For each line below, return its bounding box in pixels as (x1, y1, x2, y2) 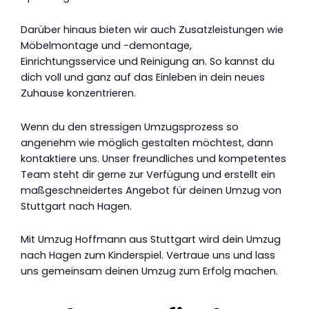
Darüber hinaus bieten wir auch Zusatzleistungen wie (21, 23, 283, 37)
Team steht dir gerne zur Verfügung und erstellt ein (21, 167, 275, 181)
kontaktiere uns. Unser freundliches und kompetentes (21, 151, 286, 166)
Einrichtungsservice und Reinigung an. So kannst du (21, 54, 275, 69)
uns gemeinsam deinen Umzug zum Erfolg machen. (21, 264, 278, 279)
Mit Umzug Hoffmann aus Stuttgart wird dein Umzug (21, 232, 281, 247)
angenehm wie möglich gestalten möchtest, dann (21, 135, 273, 150)
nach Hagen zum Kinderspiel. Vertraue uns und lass (21, 248, 275, 263)
